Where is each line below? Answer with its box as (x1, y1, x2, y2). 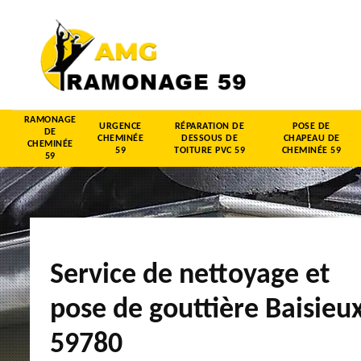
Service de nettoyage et (50, 260, 330, 290)
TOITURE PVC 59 (174, 145, 245, 156)
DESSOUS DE (181, 133, 238, 143)
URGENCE (99, 121, 142, 131)
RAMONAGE (23, 115, 77, 125)
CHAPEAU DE (283, 133, 340, 143)
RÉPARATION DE (174, 121, 245, 131)
